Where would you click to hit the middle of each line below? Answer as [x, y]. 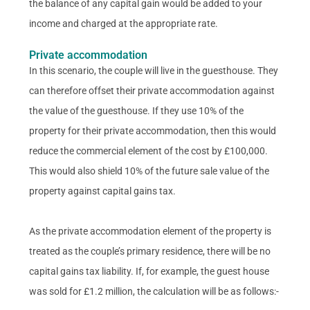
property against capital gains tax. [103, 191]
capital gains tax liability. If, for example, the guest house [149, 271]
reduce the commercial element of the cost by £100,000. [149, 151]
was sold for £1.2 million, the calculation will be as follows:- [154, 291]
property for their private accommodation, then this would [153, 130]
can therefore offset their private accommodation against [152, 90]
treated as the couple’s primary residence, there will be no [150, 251]
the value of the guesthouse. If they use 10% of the [137, 110]
